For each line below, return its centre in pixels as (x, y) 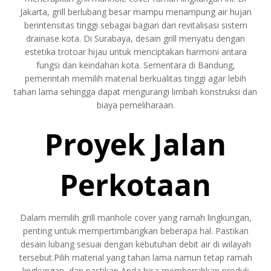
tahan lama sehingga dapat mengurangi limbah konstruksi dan (135, 91)
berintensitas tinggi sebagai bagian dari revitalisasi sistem (135, 25)
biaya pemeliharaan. (135, 105)
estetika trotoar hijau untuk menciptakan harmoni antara (135, 51)
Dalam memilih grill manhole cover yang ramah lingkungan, (135, 217)
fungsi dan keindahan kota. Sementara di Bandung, (135, 65)
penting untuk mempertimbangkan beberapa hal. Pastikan (135, 230)
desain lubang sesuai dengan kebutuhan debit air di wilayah (135, 244)
